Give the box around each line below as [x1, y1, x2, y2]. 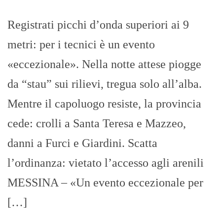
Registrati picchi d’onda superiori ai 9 [7, 18, 189, 31]
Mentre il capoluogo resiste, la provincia [7, 97, 201, 110]
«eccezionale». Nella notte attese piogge [7, 57, 201, 71]
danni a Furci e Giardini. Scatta [7, 136, 157, 149]
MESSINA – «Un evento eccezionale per [7, 176, 203, 189]
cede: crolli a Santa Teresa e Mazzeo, [7, 116, 186, 130]
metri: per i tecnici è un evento [7, 37, 155, 51]
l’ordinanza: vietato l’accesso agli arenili [7, 156, 204, 169]
